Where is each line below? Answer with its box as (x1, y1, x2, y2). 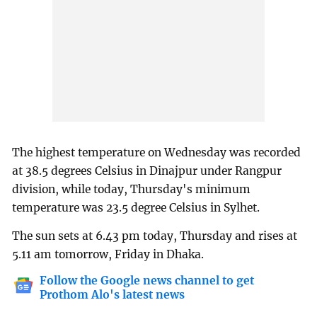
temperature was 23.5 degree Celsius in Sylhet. (12, 201, 260, 215)
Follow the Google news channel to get (40, 274, 255, 288)
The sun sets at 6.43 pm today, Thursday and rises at (12, 229, 298, 243)
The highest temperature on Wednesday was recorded (12, 146, 301, 160)
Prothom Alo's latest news (40, 288, 185, 302)
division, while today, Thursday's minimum (12, 183, 251, 197)
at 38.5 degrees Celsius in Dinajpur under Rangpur (12, 164, 282, 178)
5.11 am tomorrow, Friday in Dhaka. (12, 248, 204, 262)
